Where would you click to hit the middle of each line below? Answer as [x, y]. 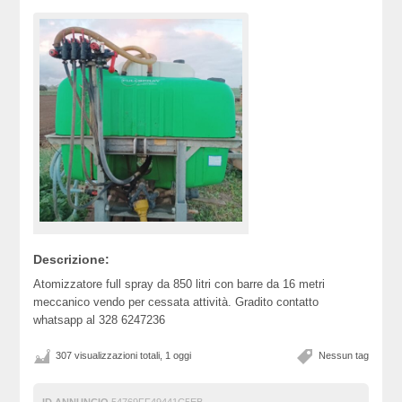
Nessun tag [343, 355]
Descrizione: [72, 259]
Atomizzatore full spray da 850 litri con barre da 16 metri [179, 284]
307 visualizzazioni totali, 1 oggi [124, 355]
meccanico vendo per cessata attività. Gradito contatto [176, 302]
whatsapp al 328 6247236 [100, 320]
